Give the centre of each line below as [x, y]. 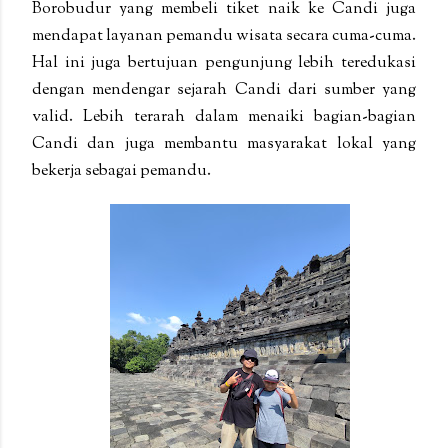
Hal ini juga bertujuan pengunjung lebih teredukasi [224, 64]
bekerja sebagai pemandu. [121, 172]
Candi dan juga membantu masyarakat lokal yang [224, 145]
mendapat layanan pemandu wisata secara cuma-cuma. [224, 37]
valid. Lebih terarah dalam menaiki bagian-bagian [224, 118]
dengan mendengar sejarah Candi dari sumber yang [224, 91]
